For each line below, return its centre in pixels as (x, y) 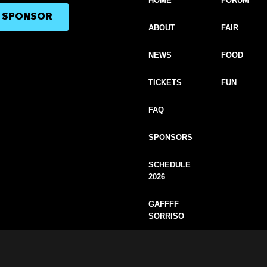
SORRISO (167, 216)
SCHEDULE (170, 165)
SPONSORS (171, 138)
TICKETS (165, 83)
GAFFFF (164, 204)
